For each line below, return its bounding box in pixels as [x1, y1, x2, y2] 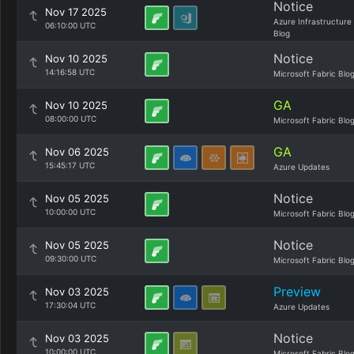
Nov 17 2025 [45, 6, 107, 18]
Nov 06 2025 [45, 145, 109, 158]
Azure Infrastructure [273, 17, 352, 26]
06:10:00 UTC [45, 21, 96, 30]
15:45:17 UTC [45, 160, 95, 170]
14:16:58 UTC [45, 67, 95, 77]
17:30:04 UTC [45, 300, 96, 310]
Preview [273, 284, 321, 299]
